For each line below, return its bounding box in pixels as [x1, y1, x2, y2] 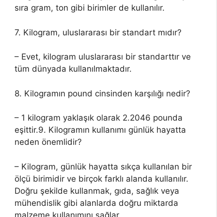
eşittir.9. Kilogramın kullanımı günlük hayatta [15, 125, 186, 135]
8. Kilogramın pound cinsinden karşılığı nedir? [15, 88, 190, 98]
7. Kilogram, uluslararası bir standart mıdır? [15, 27, 182, 37]
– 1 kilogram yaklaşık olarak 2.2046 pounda [15, 113, 183, 123]
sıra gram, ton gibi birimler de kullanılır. [15, 3, 165, 13]
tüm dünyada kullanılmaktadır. [15, 64, 132, 74]
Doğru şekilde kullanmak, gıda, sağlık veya [15, 186, 179, 196]
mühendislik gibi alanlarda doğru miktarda [15, 198, 178, 208]
